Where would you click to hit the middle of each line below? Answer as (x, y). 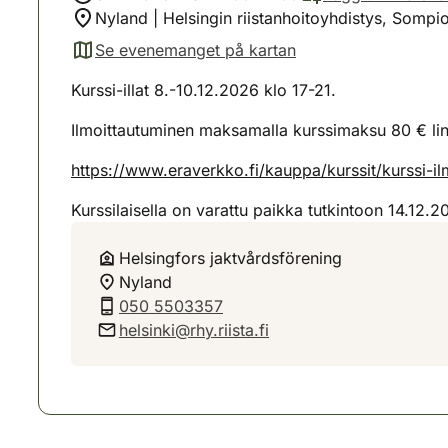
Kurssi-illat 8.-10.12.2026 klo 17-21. (203, 90)
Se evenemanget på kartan (195, 50)
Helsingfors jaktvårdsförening (230, 258)
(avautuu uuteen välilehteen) (175, 60)
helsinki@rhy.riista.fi (194, 330)
